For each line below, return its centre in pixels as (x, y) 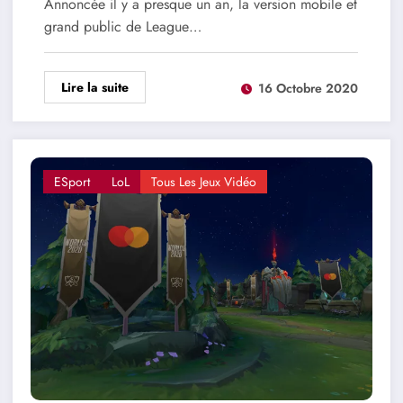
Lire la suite (94, 88)
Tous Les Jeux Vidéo (203, 182)
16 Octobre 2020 (308, 88)
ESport (72, 182)
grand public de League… (122, 27)
